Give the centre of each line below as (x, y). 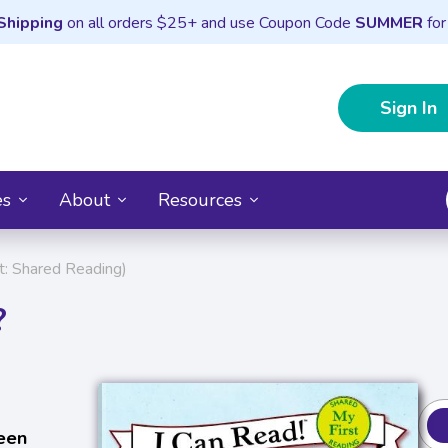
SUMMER (388, 23)
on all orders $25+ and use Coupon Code (208, 23)
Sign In (408, 107)
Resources (200, 199)
